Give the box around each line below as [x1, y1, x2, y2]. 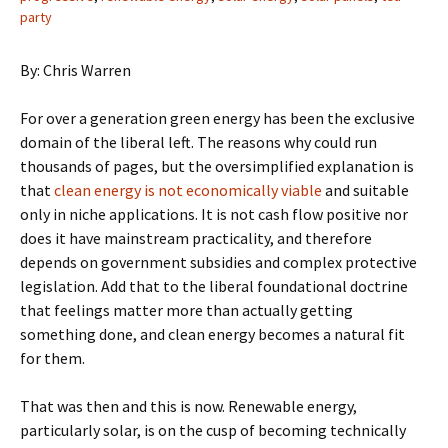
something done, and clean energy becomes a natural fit [20, 324, 405, 344]
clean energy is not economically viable [54, 180, 322, 200]
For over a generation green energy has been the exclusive [20, 108, 415, 128]
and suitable [322, 180, 409, 200]
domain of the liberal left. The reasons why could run [20, 132, 377, 152]
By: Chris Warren [20, 60, 131, 80]
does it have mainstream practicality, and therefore [20, 228, 372, 248]
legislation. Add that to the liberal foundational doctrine [20, 276, 408, 296]
